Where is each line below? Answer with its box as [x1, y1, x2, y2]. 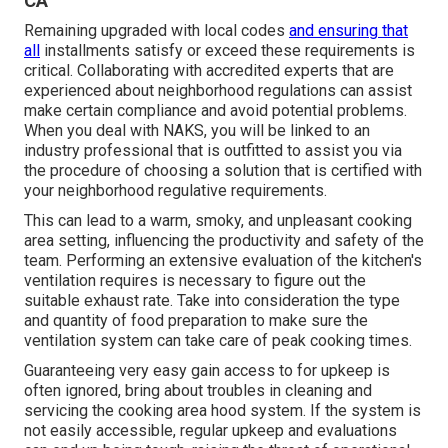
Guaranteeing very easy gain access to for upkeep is [24, 360, 390, 380]
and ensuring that [289, 20, 408, 40]
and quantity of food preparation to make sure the [24, 310, 368, 330]
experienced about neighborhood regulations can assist [24, 80, 412, 100]
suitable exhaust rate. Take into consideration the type [24, 290, 400, 310]
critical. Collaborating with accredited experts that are [24, 60, 394, 80]
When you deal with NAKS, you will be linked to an [24, 120, 370, 140]
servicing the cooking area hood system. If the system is [24, 400, 421, 420]
